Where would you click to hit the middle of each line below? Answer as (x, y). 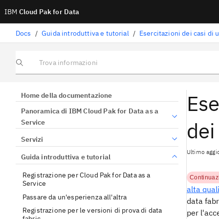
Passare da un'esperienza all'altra (75, 197)
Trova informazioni (41, 66)
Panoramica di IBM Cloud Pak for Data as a (90, 111)
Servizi (32, 139)
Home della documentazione (66, 95)
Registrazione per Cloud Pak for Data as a (87, 175)
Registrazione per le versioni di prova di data (92, 210)
